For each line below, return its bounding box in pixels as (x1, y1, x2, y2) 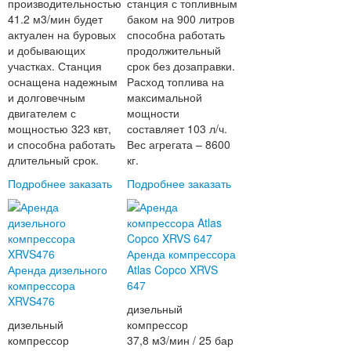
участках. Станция (7, 58, 102, 74)
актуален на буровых (7, 27, 116, 43)
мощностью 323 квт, (7, 121, 111, 137)
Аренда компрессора (127, 246, 237, 262)
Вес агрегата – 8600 (127, 136, 231, 153)
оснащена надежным (7, 74, 118, 90)
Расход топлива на (127, 74, 225, 90)
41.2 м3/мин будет (7, 11, 103, 27)
